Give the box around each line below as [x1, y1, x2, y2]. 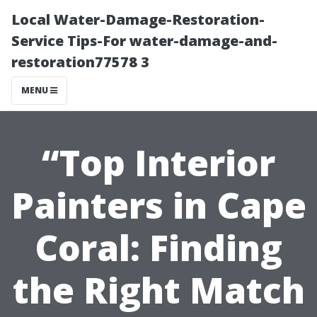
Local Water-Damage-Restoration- [11, 10, 265, 29]
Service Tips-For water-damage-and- [11, 31, 277, 50]
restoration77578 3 [11, 52, 149, 71]
